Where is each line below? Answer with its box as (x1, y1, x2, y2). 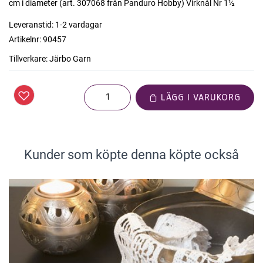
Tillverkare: (9, 54, 48, 63)
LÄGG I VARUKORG (158, 92, 241, 103)
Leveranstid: (9, 20, 53, 29)
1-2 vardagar (55, 20, 102, 29)
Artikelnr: (9, 35, 41, 44)
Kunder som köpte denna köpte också (24, 147, 239, 162)
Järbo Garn (49, 54, 91, 63)
